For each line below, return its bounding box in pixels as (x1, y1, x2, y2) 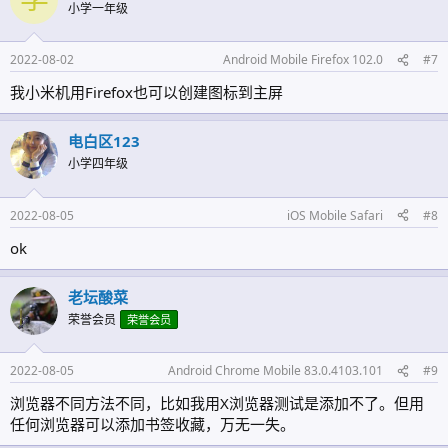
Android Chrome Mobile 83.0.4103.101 (168, 362, 383, 380)
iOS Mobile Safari (287, 206, 383, 224)
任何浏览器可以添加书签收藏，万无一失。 (10, 414, 295, 435)
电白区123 (68, 131, 140, 152)
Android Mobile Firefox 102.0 (223, 51, 383, 69)
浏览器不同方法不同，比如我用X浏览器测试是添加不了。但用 (10, 393, 424, 414)
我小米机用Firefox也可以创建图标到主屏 (10, 82, 283, 103)
